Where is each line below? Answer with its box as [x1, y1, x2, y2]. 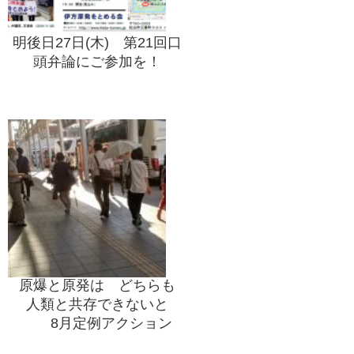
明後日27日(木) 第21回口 [13, 35, 182, 51]
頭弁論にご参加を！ [33, 54, 161, 70]
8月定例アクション [22, 315, 172, 332]
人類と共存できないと [26, 296, 168, 313]
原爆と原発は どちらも [19, 277, 175, 294]
